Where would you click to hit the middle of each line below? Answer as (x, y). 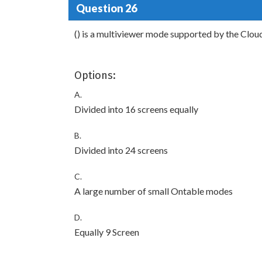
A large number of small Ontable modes (154, 191)
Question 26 (106, 8)
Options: (95, 75)
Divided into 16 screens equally (136, 109)
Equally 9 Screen (107, 232)
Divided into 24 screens (121, 150)
